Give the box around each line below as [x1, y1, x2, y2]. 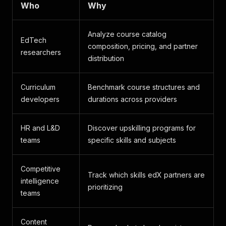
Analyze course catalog [88, 30, 166, 38]
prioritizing [88, 183, 123, 191]
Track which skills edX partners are [88, 171, 205, 179]
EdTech [21, 36, 46, 44]
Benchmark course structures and [88, 83, 200, 91]
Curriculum [21, 83, 55, 91]
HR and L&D [21, 124, 60, 132]
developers [21, 95, 60, 103]
